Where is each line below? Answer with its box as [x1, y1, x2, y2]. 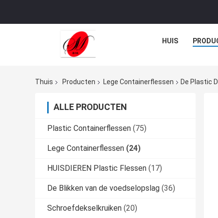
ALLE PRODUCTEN [54, 102, 127, 112]
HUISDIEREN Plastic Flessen [47, 163, 146, 173]
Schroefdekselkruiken [47, 203, 122, 213]
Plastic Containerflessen [47, 124, 131, 133]
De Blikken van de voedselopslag [47, 183, 160, 193]
